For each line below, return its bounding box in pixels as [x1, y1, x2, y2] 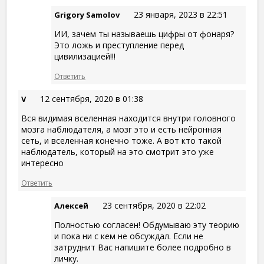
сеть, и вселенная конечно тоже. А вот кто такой [21, 135, 222, 147]
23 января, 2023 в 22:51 [134, 9, 227, 21]
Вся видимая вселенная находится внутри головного [21, 113, 236, 124]
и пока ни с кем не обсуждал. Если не [54, 230, 203, 242]
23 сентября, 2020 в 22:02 [103, 200, 206, 212]
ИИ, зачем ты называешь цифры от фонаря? [54, 28, 234, 40]
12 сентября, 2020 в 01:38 [40, 93, 143, 105]
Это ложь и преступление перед [54, 39, 184, 51]
